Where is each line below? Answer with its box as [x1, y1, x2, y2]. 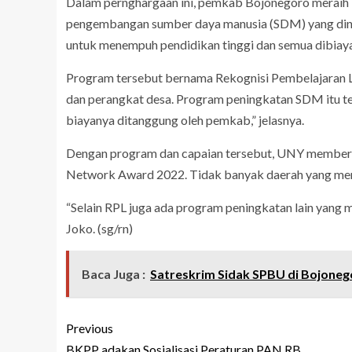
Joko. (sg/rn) [66, 221, 133, 236]
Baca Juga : [82, 266, 145, 281]
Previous [66, 321, 113, 335]
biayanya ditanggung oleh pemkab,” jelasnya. [66, 112, 304, 127]
